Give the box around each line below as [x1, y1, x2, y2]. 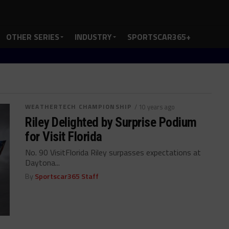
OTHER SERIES [6, 31, 59, 43]
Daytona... [25, 156, 60, 169]
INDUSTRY [75, 31, 112, 43]
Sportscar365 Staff [35, 171, 99, 182]
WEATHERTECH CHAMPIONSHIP [25, 102, 132, 111]
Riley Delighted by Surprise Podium [25, 114, 197, 130]
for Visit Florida [25, 129, 102, 144]
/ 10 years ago [134, 102, 175, 112]
